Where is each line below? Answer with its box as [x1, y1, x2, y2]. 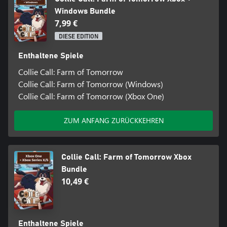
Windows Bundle [54, 7, 116, 15]
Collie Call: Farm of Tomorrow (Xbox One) [18, 90, 164, 101]
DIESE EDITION [58, 33, 98, 40]
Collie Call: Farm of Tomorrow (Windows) [18, 78, 163, 89]
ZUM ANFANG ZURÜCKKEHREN [63, 115, 164, 125]
